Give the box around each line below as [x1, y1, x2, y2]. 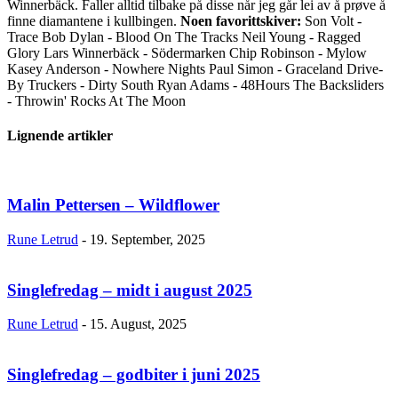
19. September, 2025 [90, 231, 205, 247]
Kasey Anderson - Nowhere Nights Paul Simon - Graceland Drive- [7, 60, 383, 76]
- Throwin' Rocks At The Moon [7, 92, 186, 108]
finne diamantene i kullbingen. [7, 12, 180, 28]
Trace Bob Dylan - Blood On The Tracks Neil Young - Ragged [7, 28, 361, 44]
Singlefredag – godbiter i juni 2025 [7, 364, 260, 384]
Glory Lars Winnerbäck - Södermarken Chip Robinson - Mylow [7, 44, 367, 60]
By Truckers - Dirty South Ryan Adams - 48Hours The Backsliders [7, 76, 384, 92]
